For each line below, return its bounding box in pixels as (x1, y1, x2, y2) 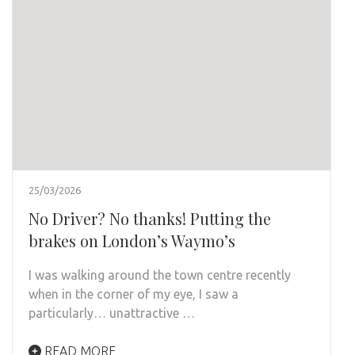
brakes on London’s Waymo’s (29, 229, 235, 251)
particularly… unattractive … (29, 305, 195, 320)
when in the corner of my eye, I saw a (29, 286, 239, 301)
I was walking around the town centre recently (29, 267, 291, 282)
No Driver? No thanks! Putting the (29, 207, 271, 229)
